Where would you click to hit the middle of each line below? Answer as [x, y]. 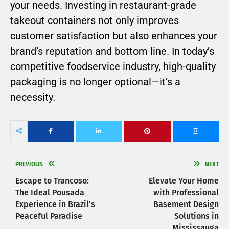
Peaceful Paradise [49, 216]
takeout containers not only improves [95, 21]
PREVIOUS [29, 164]
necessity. [33, 97]
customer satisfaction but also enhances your [114, 36]
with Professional [186, 193]
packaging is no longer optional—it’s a [95, 82]
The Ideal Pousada [50, 193]
